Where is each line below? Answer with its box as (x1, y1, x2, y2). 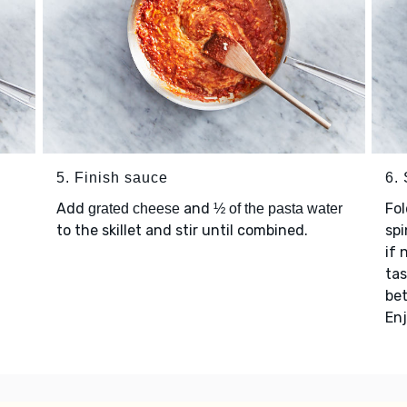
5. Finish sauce (55, 169, 168, 185)
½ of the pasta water (213, 200, 342, 216)
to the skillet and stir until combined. (55, 221, 312, 239)
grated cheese (87, 200, 180, 216)
